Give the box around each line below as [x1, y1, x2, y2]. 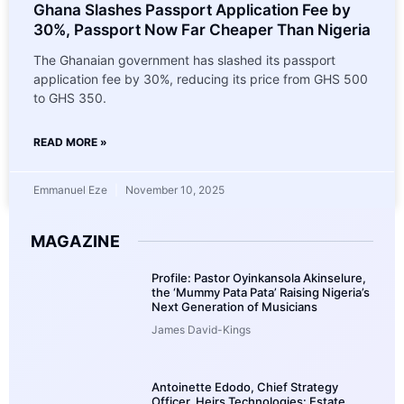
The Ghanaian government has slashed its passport [33, 51, 335, 68]
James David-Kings [151, 322, 251, 336]
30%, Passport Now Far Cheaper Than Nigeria [33, 20, 371, 39]
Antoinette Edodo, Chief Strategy [151, 379, 338, 394]
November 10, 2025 [123, 182, 225, 197]
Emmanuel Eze [33, 182, 110, 197]
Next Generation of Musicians [151, 298, 317, 314]
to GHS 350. [33, 89, 106, 106]
